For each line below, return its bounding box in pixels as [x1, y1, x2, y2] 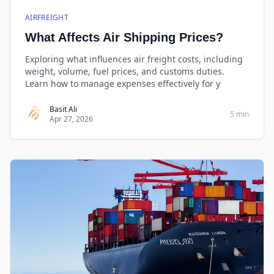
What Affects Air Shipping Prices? [25, 31, 223, 44]
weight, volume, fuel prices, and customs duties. [25, 65, 224, 77]
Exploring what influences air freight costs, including [25, 53, 243, 65]
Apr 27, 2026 [50, 114, 93, 124]
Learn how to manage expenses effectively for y [25, 78, 220, 89]
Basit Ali [50, 104, 77, 114]
